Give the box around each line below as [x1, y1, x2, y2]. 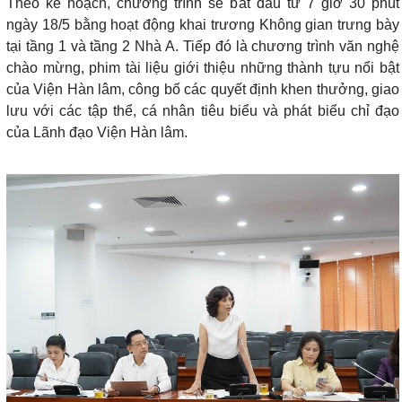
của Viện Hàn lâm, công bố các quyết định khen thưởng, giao [6, 81, 399, 97]
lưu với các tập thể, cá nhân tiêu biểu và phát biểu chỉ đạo [6, 102, 399, 118]
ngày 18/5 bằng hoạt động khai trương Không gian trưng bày [6, 16, 399, 32]
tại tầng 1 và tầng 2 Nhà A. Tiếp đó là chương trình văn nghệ [6, 38, 399, 54]
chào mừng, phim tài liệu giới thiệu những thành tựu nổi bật [6, 59, 399, 75]
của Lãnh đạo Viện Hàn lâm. [6, 124, 188, 140]
